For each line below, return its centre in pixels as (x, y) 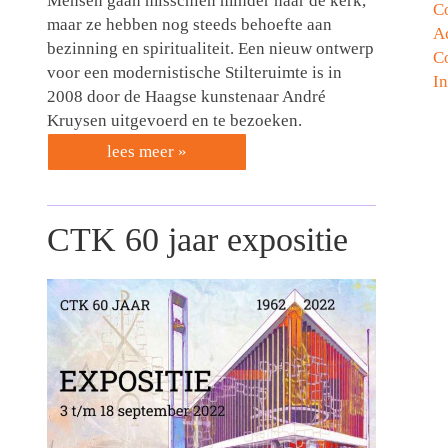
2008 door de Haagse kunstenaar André (186, 97)
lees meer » (146, 152)
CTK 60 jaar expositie (197, 240)
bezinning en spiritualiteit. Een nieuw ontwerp (210, 49)
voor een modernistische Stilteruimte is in (194, 73)
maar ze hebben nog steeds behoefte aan (189, 25)
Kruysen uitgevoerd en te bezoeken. (174, 121)
